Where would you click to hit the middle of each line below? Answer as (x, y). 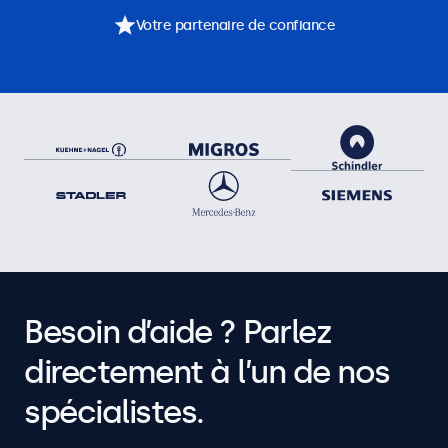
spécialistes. (114, 412)
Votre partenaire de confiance (235, 25)
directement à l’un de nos (207, 372)
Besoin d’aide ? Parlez (177, 332)
